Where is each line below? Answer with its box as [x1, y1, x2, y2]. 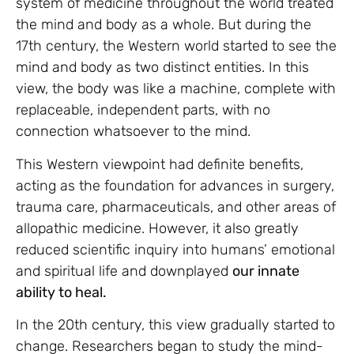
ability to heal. [16, 283, 107, 301]
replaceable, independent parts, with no [16, 101, 270, 119]
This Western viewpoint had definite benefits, [16, 155, 303, 173]
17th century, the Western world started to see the [16, 37, 337, 55]
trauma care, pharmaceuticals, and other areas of [16, 198, 336, 216]
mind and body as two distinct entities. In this [16, 58, 309, 77]
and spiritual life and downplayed [16, 262, 232, 280]
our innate [232, 262, 299, 280]
